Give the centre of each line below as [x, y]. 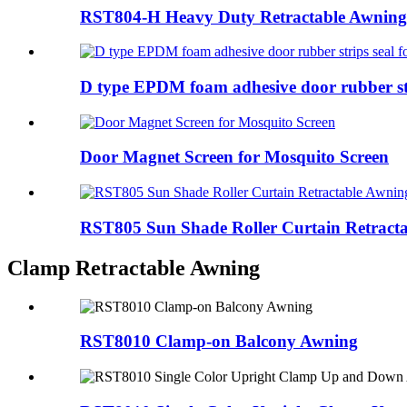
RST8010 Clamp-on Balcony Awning [219, 342]
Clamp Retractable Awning [134, 268]
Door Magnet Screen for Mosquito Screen [234, 157]
